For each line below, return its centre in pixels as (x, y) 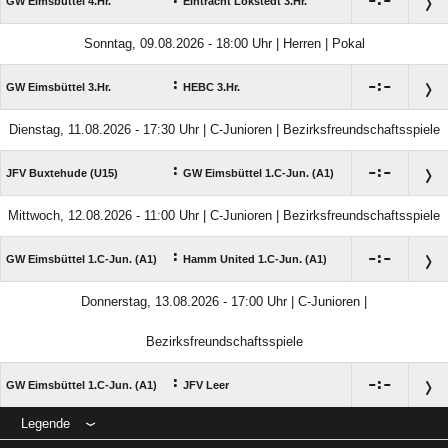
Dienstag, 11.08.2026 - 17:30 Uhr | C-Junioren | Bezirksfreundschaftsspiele (224, 129)
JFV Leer (206, 385)
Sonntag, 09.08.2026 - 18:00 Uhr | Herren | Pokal (224, 43)
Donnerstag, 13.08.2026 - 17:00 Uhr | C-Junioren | (224, 301)
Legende (45, 423)
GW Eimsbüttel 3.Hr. (58, 87)
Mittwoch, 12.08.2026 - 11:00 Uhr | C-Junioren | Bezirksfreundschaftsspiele (224, 215)
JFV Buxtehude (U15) (62, 173)
